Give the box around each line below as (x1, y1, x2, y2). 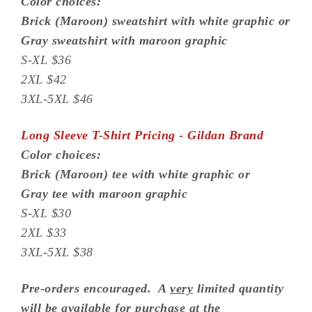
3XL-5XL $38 (21, 245, 93, 259)
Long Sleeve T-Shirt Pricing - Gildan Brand (21, 128, 263, 142)
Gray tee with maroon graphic (21, 187, 187, 201)
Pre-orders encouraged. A (21, 281, 170, 295)
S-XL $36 (21, 53, 71, 67)
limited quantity (193, 281, 284, 295)
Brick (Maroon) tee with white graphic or (21, 167, 250, 181)
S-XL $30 (21, 206, 71, 220)
